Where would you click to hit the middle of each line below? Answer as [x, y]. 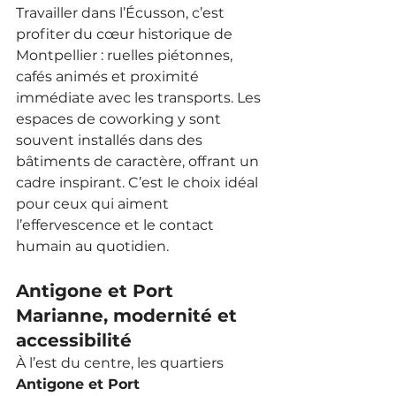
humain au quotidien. [92, 246]
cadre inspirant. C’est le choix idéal [139, 182]
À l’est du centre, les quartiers [122, 362]
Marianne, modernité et [129, 315]
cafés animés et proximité [109, 76]
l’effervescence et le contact [117, 225]
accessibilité [74, 340]
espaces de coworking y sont [120, 118]
